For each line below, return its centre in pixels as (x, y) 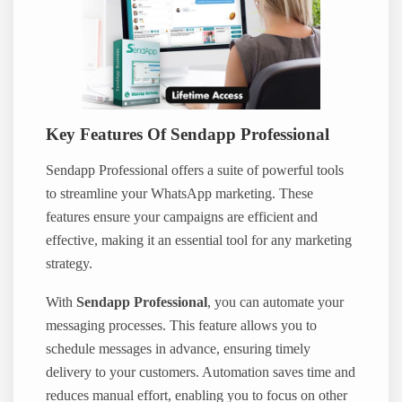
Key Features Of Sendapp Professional (188, 134)
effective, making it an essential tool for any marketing (199, 241)
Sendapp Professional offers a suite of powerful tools (195, 171)
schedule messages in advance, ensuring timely (179, 349)
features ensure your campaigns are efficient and (182, 218)
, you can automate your (276, 302)
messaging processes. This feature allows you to (182, 325)
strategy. (70, 264)
